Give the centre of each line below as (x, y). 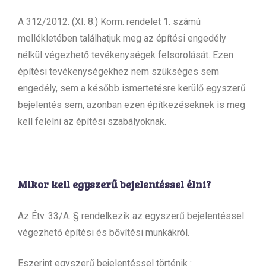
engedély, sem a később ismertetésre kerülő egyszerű (132, 88)
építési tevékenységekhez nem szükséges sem (118, 71)
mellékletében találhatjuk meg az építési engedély (122, 38)
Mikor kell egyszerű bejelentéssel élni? (114, 184)
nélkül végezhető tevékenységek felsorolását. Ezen (126, 55)
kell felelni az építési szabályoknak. (92, 121)
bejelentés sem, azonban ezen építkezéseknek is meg (132, 104)
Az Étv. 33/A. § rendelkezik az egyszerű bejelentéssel (131, 216)
